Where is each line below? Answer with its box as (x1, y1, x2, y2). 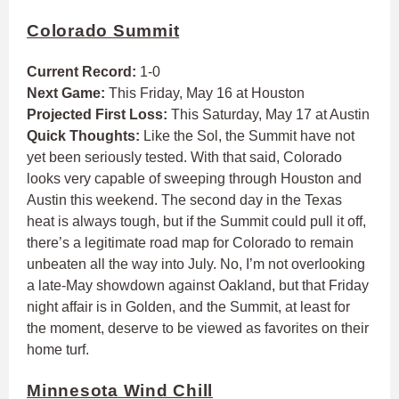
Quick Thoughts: (27, 128, 143, 144)
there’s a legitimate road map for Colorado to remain (27, 235, 354, 251)
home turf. (27, 342, 89, 358)
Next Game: (27, 85, 109, 102)
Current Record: (27, 64, 140, 80)
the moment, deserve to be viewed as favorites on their (27, 321, 369, 337)
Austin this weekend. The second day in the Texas (27, 192, 342, 208)
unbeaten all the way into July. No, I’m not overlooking (27, 256, 365, 273)
